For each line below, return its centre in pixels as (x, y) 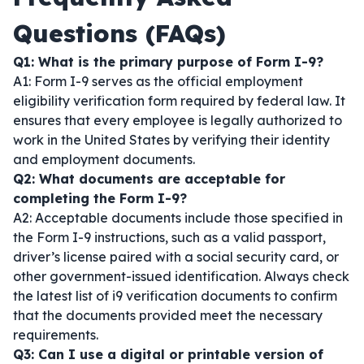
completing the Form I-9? (100, 198)
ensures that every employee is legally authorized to (178, 120)
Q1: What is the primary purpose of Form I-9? (168, 62)
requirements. (56, 335)
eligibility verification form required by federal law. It (179, 101)
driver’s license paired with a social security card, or (176, 257)
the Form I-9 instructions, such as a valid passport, (169, 237)
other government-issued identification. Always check (181, 276)
